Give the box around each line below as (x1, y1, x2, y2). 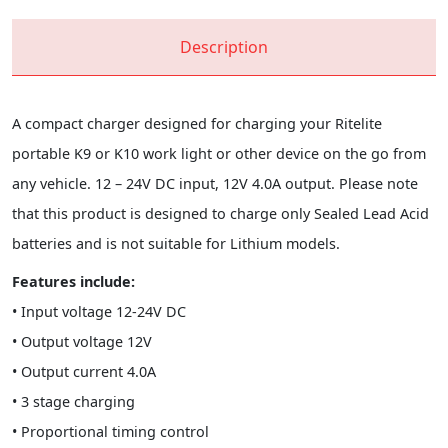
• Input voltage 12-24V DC (12, 301, 186, 321)
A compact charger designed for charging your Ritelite (12, 113, 382, 133)
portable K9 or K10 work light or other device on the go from (12, 143, 426, 163)
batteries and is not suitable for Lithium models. (12, 233, 340, 253)
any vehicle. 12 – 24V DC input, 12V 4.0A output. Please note (12, 173, 418, 193)
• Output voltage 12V (12, 331, 152, 351)
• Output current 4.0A (12, 361, 156, 381)
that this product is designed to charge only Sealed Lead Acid (12, 203, 429, 223)
